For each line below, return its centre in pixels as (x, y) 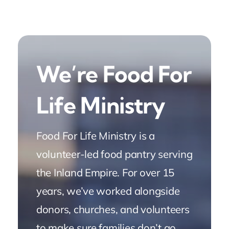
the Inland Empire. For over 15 (105, 173)
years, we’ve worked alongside (108, 191)
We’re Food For (114, 74)
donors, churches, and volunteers (113, 209)
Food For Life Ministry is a (95, 136)
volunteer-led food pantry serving (114, 154)
